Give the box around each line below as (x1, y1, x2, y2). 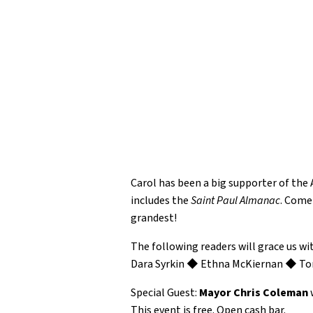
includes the (131, 192, 191, 208)
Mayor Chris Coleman (199, 284, 308, 300)
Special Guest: (131, 284, 199, 300)
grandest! (131, 210, 177, 226)
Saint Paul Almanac (191, 192, 280, 208)
